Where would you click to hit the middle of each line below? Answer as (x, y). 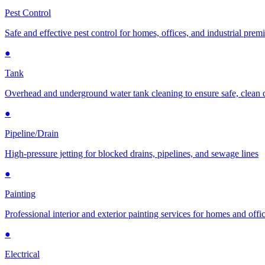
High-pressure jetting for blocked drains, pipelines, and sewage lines (132, 153)
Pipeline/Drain (32, 133)
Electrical (22, 254)
